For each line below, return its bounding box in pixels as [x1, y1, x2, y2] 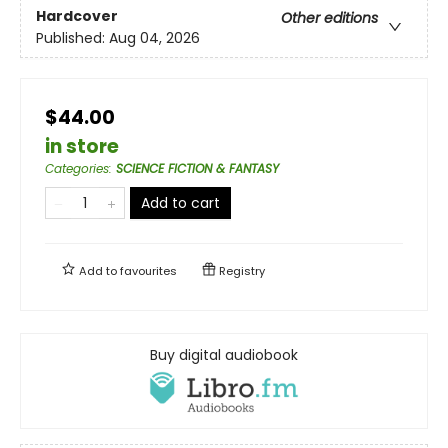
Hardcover [36, 6, 118, 27]
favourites [120, 262, 177, 279]
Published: [36, 28, 109, 49]
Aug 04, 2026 [109, 28, 200, 49]
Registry [216, 262, 265, 279]
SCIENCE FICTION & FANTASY [116, 159, 279, 177]
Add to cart [141, 192, 220, 213]
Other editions [281, 8, 378, 29]
